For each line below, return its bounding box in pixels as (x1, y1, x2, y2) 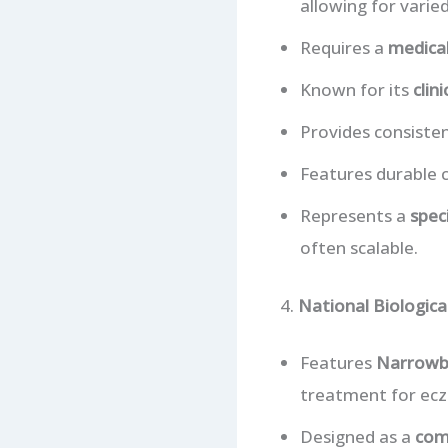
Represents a (299, 204, 410, 228)
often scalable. (299, 236, 418, 260)
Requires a (299, 36, 388, 60)
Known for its (299, 78, 413, 102)
